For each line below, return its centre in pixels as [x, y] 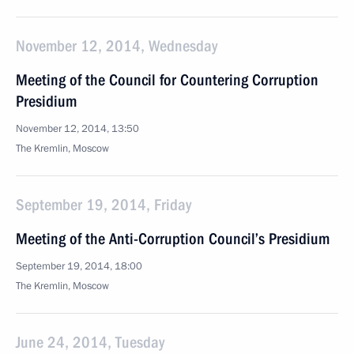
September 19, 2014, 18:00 [79, 266]
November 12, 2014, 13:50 [77, 129]
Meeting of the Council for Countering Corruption [167, 80]
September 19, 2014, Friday [104, 205]
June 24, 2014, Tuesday [90, 342]
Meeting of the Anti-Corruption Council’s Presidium [173, 239]
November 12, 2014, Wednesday [117, 46]
